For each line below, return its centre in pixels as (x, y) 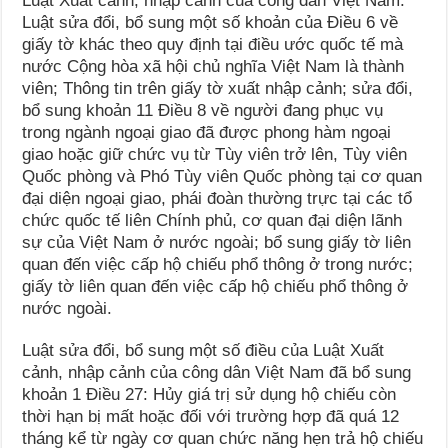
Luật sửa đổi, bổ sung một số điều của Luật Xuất (203, 351)
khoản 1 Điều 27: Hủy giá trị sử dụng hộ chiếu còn (209, 395)
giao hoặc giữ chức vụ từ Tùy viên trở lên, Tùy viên (215, 155)
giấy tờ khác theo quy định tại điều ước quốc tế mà (213, 45)
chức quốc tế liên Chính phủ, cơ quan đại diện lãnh (212, 221)
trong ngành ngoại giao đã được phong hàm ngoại (207, 133)
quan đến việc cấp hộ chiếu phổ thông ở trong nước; (218, 265)
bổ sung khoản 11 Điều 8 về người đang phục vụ (203, 111)
